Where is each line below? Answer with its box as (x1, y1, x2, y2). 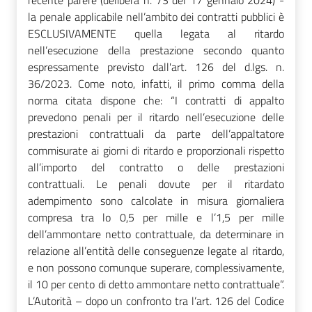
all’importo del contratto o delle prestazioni (28, 158, 284, 175)
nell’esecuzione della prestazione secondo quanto (28, 41, 284, 58)
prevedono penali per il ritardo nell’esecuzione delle (28, 108, 284, 125)
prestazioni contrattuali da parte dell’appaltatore (28, 125, 284, 142)
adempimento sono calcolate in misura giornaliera (28, 192, 284, 209)
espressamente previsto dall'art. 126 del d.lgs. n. (28, 58, 284, 75)
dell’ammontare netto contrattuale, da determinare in (28, 225, 284, 242)
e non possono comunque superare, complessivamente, (28, 258, 284, 276)
